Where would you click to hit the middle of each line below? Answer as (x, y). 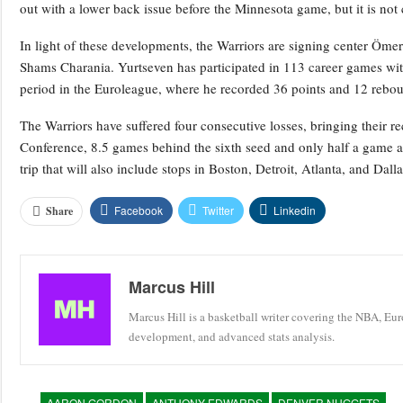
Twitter (218, 210)
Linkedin (295, 210)
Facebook (139, 210)
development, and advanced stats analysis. (232, 337)
